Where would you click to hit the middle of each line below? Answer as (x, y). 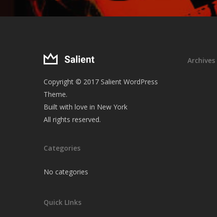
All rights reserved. (72, 119)
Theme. (55, 94)
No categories (66, 172)
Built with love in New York (85, 107)
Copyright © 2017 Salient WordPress (101, 82)
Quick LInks (62, 202)
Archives (201, 60)
